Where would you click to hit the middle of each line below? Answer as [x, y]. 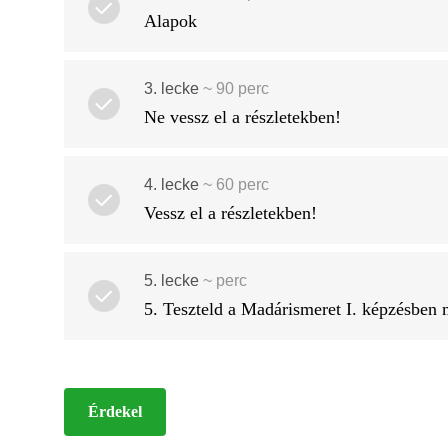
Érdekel [115, 411]
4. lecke [171, 184]
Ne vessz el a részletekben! [242, 116]
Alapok [170, 20]
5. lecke [171, 280]
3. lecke [171, 88]
